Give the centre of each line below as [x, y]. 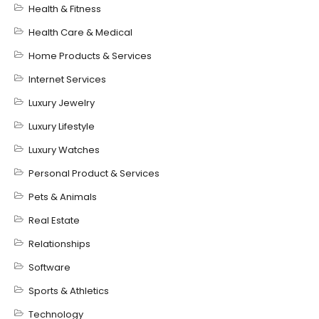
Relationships [59, 244]
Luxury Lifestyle [62, 126]
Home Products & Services [90, 56]
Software [49, 267]
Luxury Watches [64, 150]
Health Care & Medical [80, 32]
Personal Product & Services [94, 173]
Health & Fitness [65, 9]
